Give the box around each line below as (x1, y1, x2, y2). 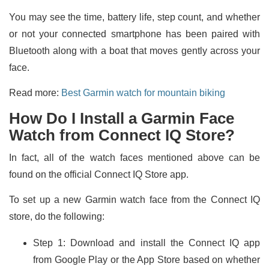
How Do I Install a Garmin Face (9, 109, 234, 128)
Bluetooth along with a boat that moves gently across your (9, 46, 260, 56)
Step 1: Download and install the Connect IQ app (33, 238, 260, 249)
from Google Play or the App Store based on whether (33, 255, 260, 265)
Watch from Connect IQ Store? (9, 126, 235, 145)
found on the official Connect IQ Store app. (9, 169, 189, 180)
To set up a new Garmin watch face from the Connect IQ (9, 195, 260, 205)
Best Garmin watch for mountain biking (61, 88, 225, 98)
